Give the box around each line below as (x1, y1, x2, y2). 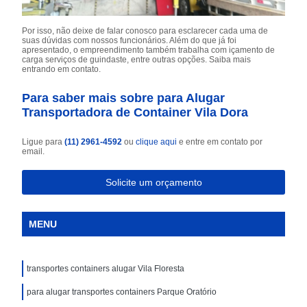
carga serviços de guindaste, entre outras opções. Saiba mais (22, 54, 251, 64)
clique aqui (136, 136, 177, 147)
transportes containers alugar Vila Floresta (27, 263, 185, 273)
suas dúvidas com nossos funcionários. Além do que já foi (22, 35, 237, 45)
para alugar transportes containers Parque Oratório (27, 286, 217, 297)
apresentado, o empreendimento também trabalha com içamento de (22, 45, 275, 55)
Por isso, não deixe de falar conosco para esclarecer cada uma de (22, 25, 269, 36)
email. (22, 146, 45, 156)
